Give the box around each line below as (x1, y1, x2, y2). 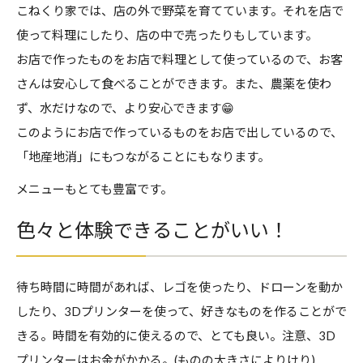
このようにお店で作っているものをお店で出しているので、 (16, 125, 343, 140)
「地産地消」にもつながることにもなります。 (16, 149, 270, 164)
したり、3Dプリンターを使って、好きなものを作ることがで (16, 304, 347, 319)
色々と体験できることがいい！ (16, 218, 288, 242)
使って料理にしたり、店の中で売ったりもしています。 (16, 28, 318, 43)
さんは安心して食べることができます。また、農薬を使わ (16, 76, 331, 92)
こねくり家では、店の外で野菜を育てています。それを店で (16, 3, 344, 19)
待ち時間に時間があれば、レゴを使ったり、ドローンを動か (16, 280, 343, 295)
